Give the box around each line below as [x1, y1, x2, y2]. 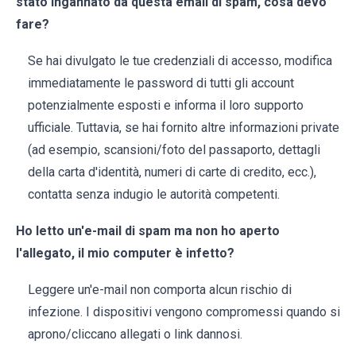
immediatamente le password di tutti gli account [28, 75, 294, 91]
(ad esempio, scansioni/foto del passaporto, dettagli [28, 142, 320, 158]
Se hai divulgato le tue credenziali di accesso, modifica [28, 53, 332, 69]
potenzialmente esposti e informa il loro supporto [28, 98, 304, 114]
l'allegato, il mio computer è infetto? [16, 246, 234, 261]
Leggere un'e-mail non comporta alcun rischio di [28, 282, 292, 298]
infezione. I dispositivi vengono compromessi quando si [28, 304, 340, 320]
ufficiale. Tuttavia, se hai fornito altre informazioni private [28, 120, 339, 136]
